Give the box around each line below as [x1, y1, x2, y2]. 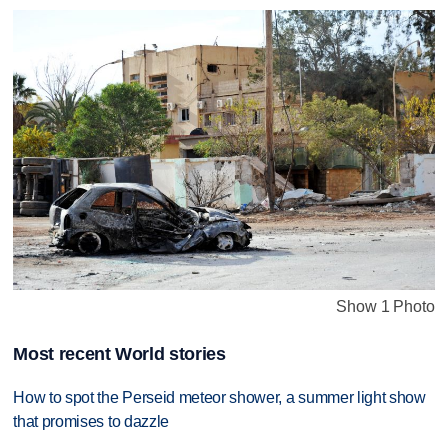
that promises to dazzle [13, 413, 169, 431]
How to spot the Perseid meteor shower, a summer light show [13, 389, 426, 407]
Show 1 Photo [336, 297, 435, 315]
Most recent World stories [13, 344, 226, 365]
